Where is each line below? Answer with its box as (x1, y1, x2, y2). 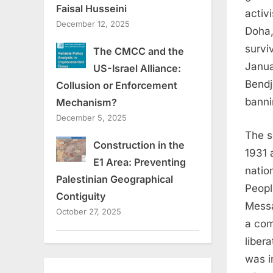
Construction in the (93, 139, 185, 152)
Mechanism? (56, 96, 117, 109)
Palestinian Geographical (56, 173, 173, 186)
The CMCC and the (93, 45, 184, 58)
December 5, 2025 (56, 113, 127, 123)
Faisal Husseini (56, 2, 127, 15)
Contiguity (56, 190, 106, 203)
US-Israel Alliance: (93, 62, 181, 75)
